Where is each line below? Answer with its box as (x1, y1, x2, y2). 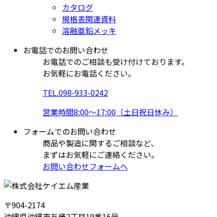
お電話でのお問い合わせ (23, 44, 108, 56)
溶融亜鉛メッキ (62, 24, 116, 36)
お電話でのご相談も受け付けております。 (43, 55, 189, 67)
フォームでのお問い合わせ (23, 125, 116, 137)
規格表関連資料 (62, 13, 116, 25)
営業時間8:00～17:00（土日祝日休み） (43, 106, 178, 118)
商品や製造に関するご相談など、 (43, 137, 158, 149)
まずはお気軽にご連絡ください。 (43, 148, 159, 160)
